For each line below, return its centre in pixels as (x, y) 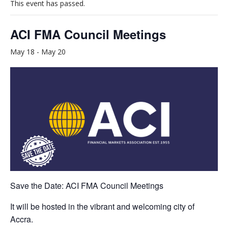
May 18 (22, 52)
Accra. (22, 219)
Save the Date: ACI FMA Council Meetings (87, 185)
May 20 (53, 52)
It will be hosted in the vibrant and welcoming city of (102, 206)
